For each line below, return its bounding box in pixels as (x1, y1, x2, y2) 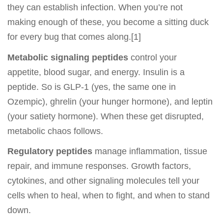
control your (128, 52, 177, 62)
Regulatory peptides (7, 146, 92, 157)
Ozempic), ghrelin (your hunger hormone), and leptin (7, 96, 213, 107)
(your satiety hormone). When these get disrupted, (7, 111, 204, 121)
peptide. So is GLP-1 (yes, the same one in (7, 82, 176, 92)
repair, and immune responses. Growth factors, (7, 161, 191, 171)
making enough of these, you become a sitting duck (7, 17, 209, 27)
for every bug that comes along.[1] (7, 32, 141, 42)
